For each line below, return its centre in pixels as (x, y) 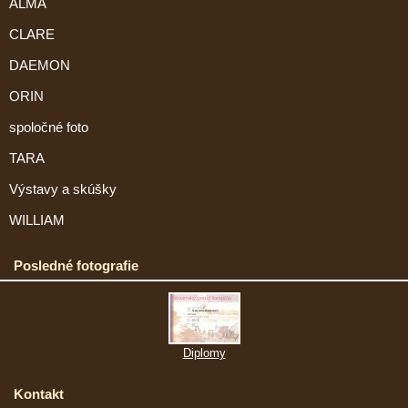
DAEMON (40, 66)
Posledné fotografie (76, 266)
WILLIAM (37, 221)
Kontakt (39, 394)
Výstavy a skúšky (63, 190)
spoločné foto (49, 128)
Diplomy (204, 353)
